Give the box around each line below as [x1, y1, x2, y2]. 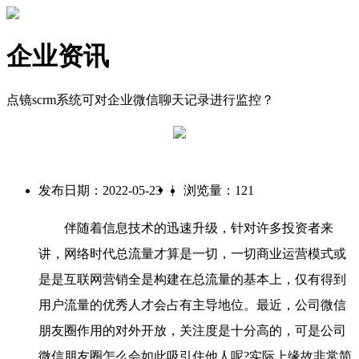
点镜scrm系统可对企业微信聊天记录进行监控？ [6, 92, 274, 107]
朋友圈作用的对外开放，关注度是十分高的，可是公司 [38, 324, 346, 338]
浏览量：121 [184, 184, 254, 198]
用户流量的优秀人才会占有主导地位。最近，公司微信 [38, 298, 346, 313]
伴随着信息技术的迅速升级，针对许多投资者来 [38, 221, 333, 236]
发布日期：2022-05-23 [38, 184, 162, 198]
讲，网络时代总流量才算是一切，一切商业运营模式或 [38, 247, 346, 261]
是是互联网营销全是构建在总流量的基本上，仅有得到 [38, 272, 346, 287]
